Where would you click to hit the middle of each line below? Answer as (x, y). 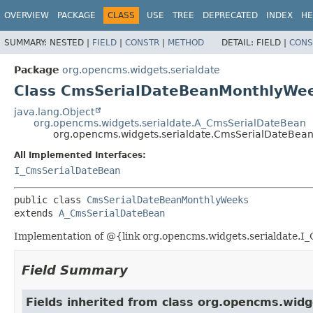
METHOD (186, 42)
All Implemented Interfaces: (80, 155)
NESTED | (71, 42)
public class (50, 199)
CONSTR (142, 42)
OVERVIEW (27, 15)
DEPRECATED (230, 15)
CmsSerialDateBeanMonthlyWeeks (168, 199)
